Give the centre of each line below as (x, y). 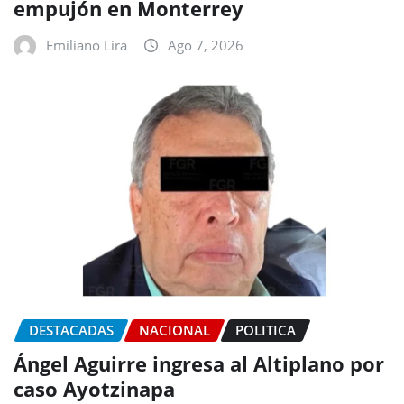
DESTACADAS (71, 331)
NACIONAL (174, 331)
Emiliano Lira (87, 46)
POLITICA (266, 331)
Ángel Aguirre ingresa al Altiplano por (199, 363)
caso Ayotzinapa (94, 388)
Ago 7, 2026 (206, 46)
